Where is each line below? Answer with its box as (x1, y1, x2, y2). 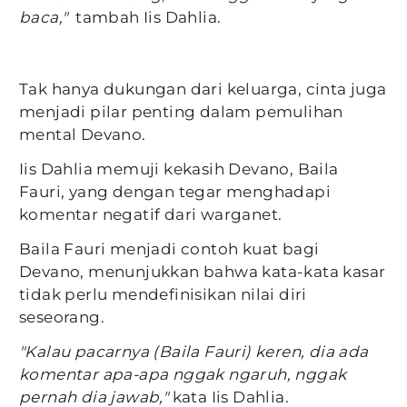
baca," (19, 8, 68, 27)
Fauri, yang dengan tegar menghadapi (19, 183, 331, 202)
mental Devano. (19, 125, 146, 144)
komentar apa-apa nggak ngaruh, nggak (19, 365, 347, 384)
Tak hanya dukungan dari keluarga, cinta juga (19, 80, 387, 99)
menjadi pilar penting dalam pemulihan (19, 103, 343, 122)
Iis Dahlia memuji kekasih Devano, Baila (19, 160, 339, 179)
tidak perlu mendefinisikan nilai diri (19, 285, 307, 304)
